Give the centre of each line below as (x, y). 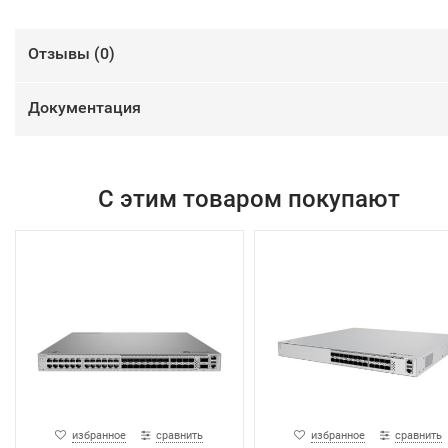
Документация (84, 108)
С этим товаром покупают (248, 199)
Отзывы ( (64, 54)
